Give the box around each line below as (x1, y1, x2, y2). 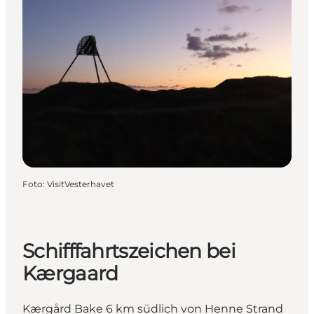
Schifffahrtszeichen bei (22, 238, 235, 263)
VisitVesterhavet (47, 178, 114, 189)
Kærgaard (22, 261, 118, 285)
